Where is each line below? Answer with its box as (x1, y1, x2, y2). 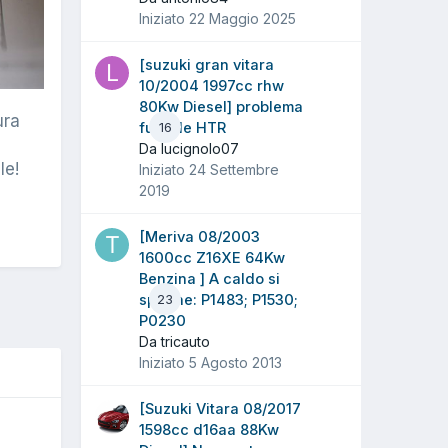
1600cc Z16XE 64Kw (139, 248, 285, 267)
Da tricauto (139, 332, 210, 350)
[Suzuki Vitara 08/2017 (139, 399, 301, 418)
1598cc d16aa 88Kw (139, 420, 279, 439)
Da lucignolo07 (139, 139, 239, 157)
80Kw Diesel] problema (139, 97, 303, 116)
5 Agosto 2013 (189, 353, 282, 371)
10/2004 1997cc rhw (139, 76, 284, 95)
